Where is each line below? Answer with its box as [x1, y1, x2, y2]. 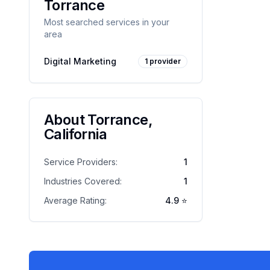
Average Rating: [44, 195, 107, 206]
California [44, 125, 107, 143]
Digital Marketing [44, 56, 116, 66]
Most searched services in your [44, 17, 169, 27]
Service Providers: [44, 157, 118, 167]
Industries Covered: [44, 176, 122, 186]
